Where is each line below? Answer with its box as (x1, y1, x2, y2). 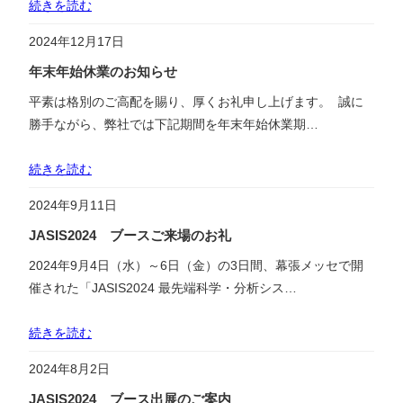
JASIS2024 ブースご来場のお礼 (29, 228, 231, 244)
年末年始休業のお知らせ (29, 64, 177, 79)
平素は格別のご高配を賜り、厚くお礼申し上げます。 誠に (29, 94, 363, 109)
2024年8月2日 (29, 362, 110, 377)
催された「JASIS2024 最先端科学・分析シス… (29, 281, 297, 296)
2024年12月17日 (29, 33, 124, 49)
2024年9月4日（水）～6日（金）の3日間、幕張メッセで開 (29, 258, 363, 273)
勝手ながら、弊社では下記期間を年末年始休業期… (29, 116, 318, 131)
